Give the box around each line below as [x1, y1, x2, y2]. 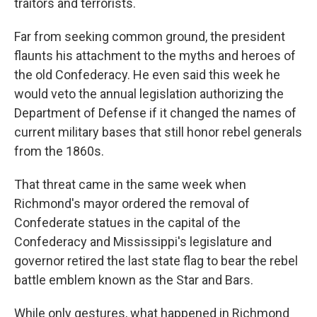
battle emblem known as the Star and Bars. [14, 272, 253, 287]
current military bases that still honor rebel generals [14, 125, 302, 139]
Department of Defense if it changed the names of [14, 105, 296, 120]
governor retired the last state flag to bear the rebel [14, 253, 298, 268]
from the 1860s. [14, 144, 104, 158]
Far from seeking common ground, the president [14, 29, 285, 44]
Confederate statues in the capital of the [14, 215, 241, 230]
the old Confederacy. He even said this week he [14, 67, 280, 82]
